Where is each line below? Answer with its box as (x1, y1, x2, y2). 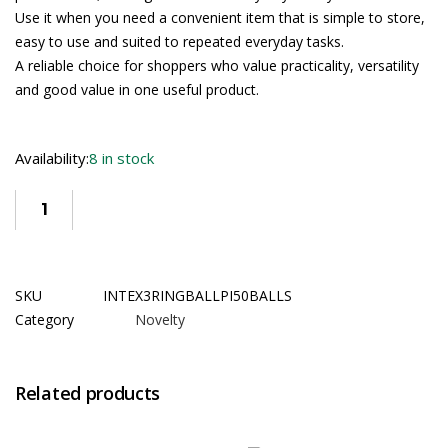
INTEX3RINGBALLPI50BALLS (103, 285, 292, 305)
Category (15, 309, 74, 329)
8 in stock (89, 147, 154, 168)
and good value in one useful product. (15, 79, 259, 99)
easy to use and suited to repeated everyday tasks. (15, 31, 344, 51)
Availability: (15, 147, 89, 168)
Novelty (135, 309, 185, 329)
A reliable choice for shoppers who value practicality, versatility (15, 55, 419, 75)
